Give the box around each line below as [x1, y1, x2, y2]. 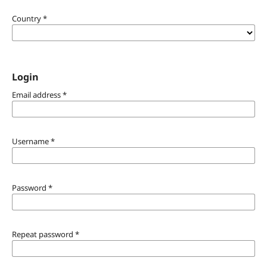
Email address [11, 89, 63, 100]
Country [11, 13, 43, 24]
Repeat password [11, 228, 75, 240]
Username [11, 135, 51, 147]
